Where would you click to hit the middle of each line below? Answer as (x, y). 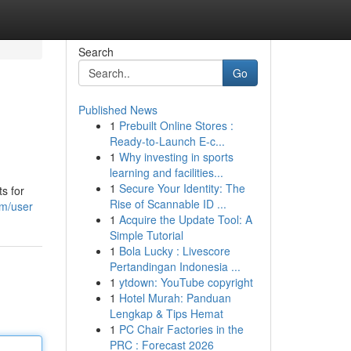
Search (96, 52)
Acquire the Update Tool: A (185, 219)
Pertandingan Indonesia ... (175, 266)
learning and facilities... (166, 172)
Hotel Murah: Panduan (175, 298)
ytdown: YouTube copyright (186, 282)
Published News (118, 110)
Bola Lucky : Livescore (174, 251)
